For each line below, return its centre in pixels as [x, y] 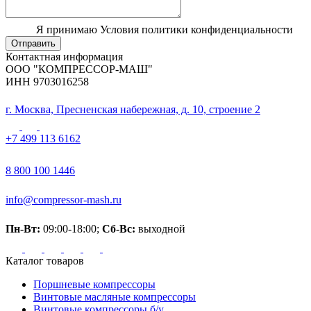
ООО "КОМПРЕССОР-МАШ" [79, 69]
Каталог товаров [45, 261]
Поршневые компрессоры [94, 285]
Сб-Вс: [119, 229]
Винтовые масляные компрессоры [115, 297]
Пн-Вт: [23, 229]
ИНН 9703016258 [47, 82]
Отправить [33, 44]
